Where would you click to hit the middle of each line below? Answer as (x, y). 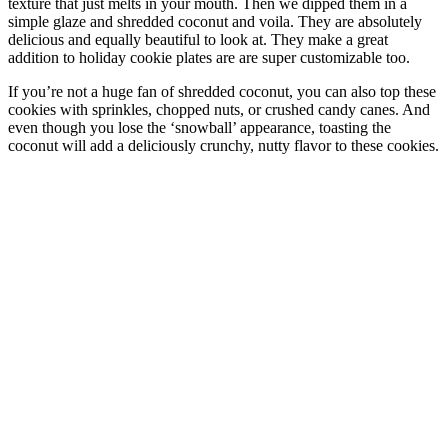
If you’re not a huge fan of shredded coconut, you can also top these (222, 91)
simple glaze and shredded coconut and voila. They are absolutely (215, 21)
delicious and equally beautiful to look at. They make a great (198, 39)
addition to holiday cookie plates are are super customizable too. (209, 57)
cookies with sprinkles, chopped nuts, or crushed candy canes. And (219, 109)
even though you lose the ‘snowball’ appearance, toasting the (199, 127)
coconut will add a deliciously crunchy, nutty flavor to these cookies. (223, 145)
